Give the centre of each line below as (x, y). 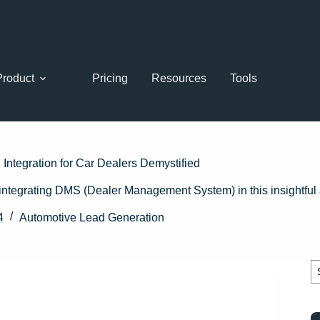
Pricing (110, 78)
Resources (179, 78)
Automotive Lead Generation (91, 217)
